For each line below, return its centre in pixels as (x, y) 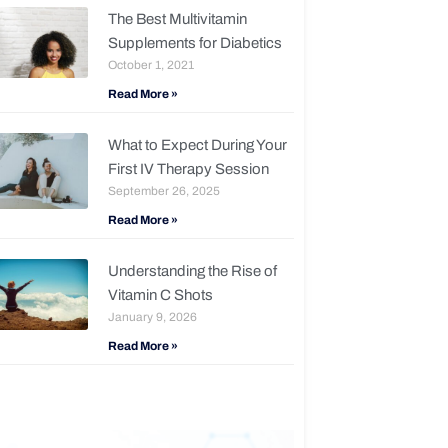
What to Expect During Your (197, 145)
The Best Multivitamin (177, 19)
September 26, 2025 (163, 191)
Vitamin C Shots (160, 295)
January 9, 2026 (152, 317)
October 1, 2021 (150, 65)
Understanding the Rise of (192, 271)
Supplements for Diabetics (194, 43)
